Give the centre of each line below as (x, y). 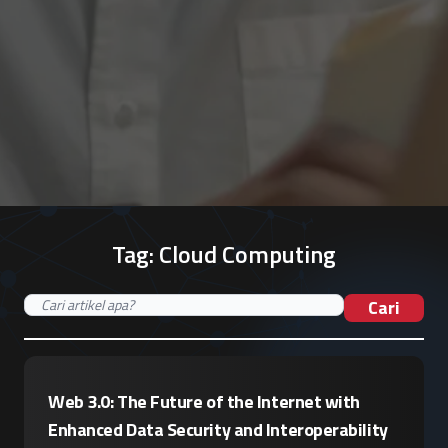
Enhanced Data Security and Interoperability (218, 429)
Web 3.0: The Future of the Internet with (204, 401)
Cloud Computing (247, 253)
